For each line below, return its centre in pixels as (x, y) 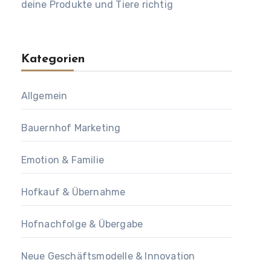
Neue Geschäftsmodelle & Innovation (108, 256)
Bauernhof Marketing (71, 128)
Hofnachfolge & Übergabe (82, 224)
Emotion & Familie (63, 160)
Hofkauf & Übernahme (73, 192)
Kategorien (53, 59)
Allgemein (44, 96)
